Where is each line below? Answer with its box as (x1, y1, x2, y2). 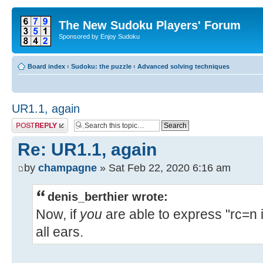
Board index (28, 62, 65, 70)
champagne (38, 161, 97, 174)
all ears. (36, 224, 83, 240)
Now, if (36, 206, 80, 222)
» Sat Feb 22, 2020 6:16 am (97, 161, 231, 174)
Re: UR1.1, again (18, 139, 157, 159)
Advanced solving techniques (137, 62, 230, 70)
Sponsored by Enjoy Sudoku (59, 33, 140, 40)
